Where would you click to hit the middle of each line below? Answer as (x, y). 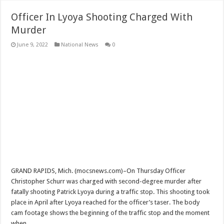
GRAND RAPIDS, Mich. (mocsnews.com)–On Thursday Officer (98, 170)
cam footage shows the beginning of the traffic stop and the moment (110, 212)
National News (80, 44)
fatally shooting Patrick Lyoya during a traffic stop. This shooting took (110, 191)
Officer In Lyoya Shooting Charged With (102, 17)
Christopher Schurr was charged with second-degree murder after (106, 181)
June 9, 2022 (33, 44)
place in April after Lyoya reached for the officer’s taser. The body (105, 202)
